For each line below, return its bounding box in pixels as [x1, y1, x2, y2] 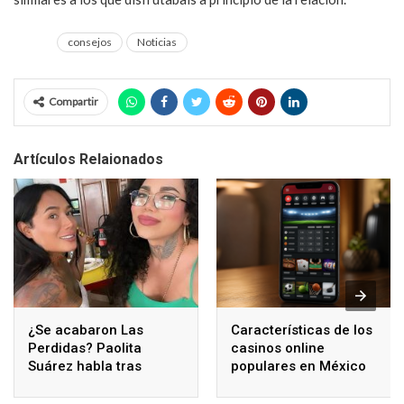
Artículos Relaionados [14, 150, 163, 168]
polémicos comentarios [28, 376, 179, 393]
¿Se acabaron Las [28, 322, 143, 339]
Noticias [137, 34, 177, 49]
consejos [68, 34, 112, 49]
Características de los [231, 322, 372, 339]
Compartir [49, 94, 98, 108]
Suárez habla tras [28, 358, 142, 375]
